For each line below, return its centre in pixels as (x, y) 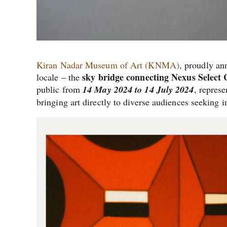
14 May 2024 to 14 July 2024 (138, 89)
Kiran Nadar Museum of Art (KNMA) (108, 65)
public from (60, 89)
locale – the (60, 77)
